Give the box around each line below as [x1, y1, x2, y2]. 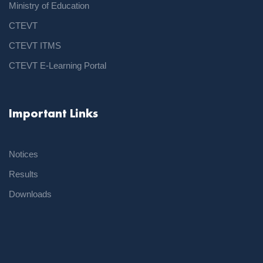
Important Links [9, 109, 98, 121]
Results [9, 169, 38, 180]
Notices [9, 149, 38, 160]
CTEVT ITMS [9, 41, 61, 51]
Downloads [9, 189, 52, 200]
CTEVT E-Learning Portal [9, 60, 106, 71]
